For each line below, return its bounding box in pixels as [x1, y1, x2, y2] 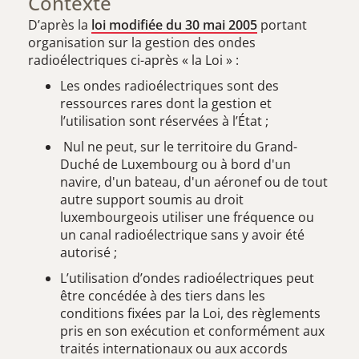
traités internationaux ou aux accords [60, 340, 288, 357]
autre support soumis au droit [60, 191, 244, 208]
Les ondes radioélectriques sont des [60, 77, 279, 95]
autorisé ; [60, 244, 117, 261]
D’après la [28, 16, 91, 34]
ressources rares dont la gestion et [60, 95, 272, 112]
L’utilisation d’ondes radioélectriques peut [60, 269, 314, 287]
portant [257, 16, 307, 34]
